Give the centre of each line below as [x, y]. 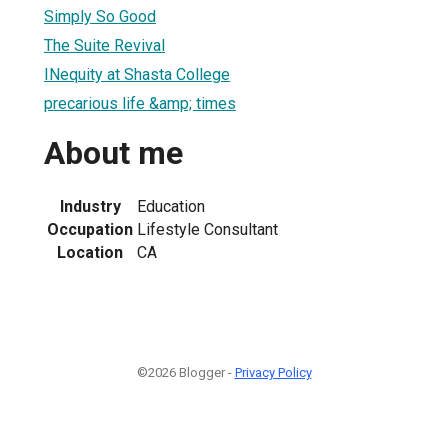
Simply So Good [100, 16]
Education [171, 206]
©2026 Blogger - [185, 372]
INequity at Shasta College [137, 74]
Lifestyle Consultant [207, 229]
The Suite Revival [104, 45]
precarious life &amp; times [140, 103]
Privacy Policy [273, 372]
